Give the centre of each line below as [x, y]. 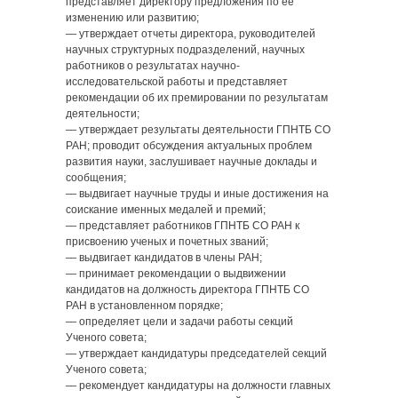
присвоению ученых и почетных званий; [167, 242]
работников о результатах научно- [153, 66]
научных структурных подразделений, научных [185, 50]
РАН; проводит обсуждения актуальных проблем [189, 146]
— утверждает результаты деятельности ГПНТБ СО [198, 130]
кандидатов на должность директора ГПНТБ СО [187, 290]
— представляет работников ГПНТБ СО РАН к [183, 226]
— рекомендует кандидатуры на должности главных [198, 386]
